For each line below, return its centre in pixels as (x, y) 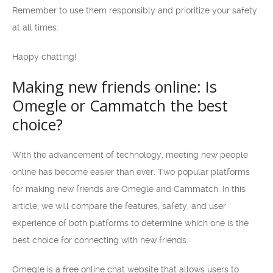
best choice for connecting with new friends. (100, 240)
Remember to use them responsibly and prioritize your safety (135, 10)
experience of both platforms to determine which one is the (130, 223)
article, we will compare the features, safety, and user (119, 206)
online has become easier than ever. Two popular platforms (131, 172)
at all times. (35, 27)
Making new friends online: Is (115, 87)
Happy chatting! (44, 57)
